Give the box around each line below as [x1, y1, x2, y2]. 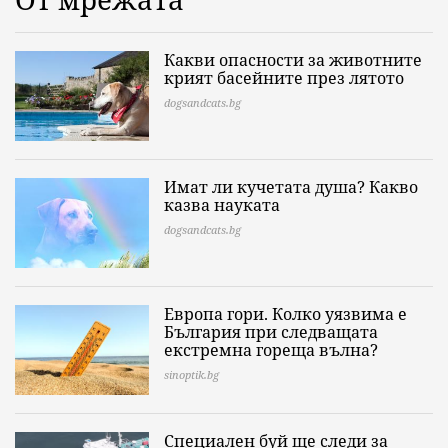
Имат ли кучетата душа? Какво [164, 176, 418, 198]
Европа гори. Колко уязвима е [164, 303, 407, 325]
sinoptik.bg [164, 367, 219, 382]
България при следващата [164, 321, 378, 343]
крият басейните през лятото [164, 67, 404, 89]
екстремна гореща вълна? [164, 339, 378, 361]
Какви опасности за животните [164, 49, 422, 71]
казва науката [164, 194, 280, 216]
